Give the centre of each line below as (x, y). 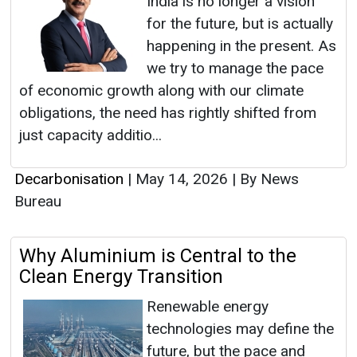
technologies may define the (240, 329)
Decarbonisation (69, 179)
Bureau (38, 202)
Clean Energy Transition (121, 277)
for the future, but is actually (240, 24)
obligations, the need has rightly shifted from (168, 113)
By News (267, 179)
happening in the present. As (241, 46)
